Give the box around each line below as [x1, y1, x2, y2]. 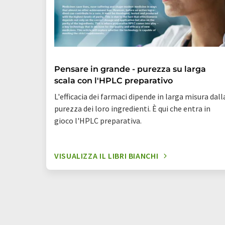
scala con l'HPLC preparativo [54, 76, 173, 85]
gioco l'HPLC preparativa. [54, 116, 142, 126]
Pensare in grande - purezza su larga [54, 64, 206, 74]
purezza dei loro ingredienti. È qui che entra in [54, 103, 210, 114]
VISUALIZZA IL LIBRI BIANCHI [54, 151, 159, 161]
